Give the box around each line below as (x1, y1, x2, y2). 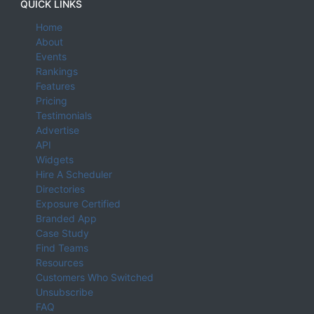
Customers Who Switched (35, 271, 153, 284)
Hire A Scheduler (35, 168, 112, 181)
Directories (35, 183, 85, 196)
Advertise (35, 124, 79, 137)
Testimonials (35, 109, 92, 122)
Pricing (35, 95, 67, 107)
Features (35, 80, 75, 93)
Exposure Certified (35, 198, 121, 210)
